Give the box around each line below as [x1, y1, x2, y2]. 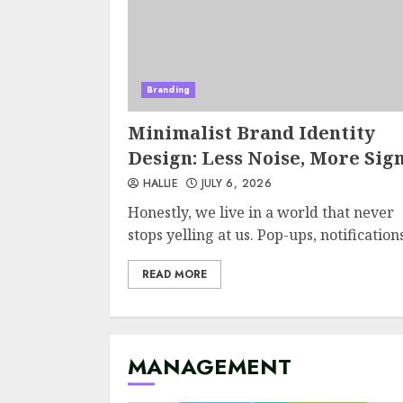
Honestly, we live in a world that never [128, 202, 394, 222]
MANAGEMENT [128, 351, 291, 382]
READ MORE [142, 266, 207, 282]
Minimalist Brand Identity [128, 121, 375, 145]
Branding [147, 83, 190, 96]
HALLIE [139, 175, 178, 192]
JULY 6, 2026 [197, 175, 272, 192]
